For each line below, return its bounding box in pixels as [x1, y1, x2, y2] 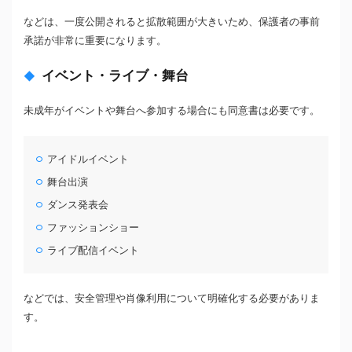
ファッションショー [47, 221, 140, 233]
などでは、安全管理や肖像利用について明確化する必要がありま [24, 291, 320, 304]
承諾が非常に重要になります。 [24, 35, 167, 46]
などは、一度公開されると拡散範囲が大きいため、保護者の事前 [24, 16, 320, 27]
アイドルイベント [47, 152, 130, 165]
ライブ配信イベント [47, 244, 140, 256]
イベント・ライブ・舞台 [42, 68, 189, 83]
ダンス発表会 [47, 198, 109, 211]
